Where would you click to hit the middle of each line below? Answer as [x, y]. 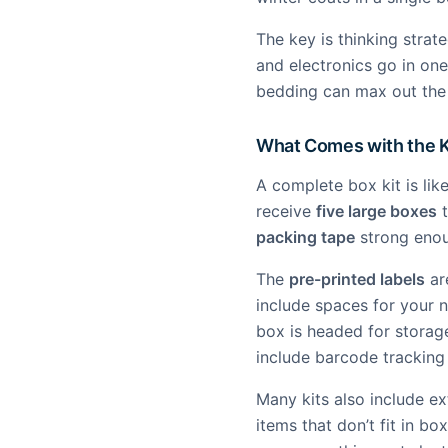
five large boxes [376, 211]
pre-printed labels [357, 279]
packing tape [305, 237]
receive [286, 211]
